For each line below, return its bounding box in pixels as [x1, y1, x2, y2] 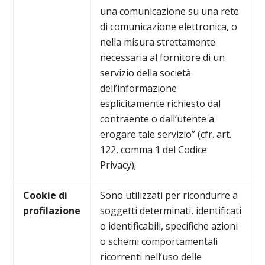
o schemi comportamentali [100, 235, 218, 248]
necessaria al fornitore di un [100, 51, 225, 64]
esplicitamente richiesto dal [100, 97, 221, 110]
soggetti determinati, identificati [100, 204, 242, 217]
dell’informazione [100, 82, 177, 95]
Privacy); [100, 159, 137, 172]
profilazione [23, 204, 81, 217]
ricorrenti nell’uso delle [100, 250, 202, 263]
